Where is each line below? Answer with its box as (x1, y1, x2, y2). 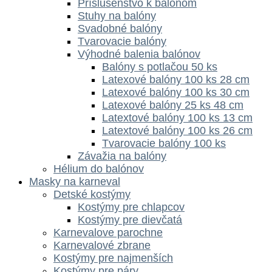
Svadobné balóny (78, 22, 162, 35)
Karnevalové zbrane (53, 239, 151, 251)
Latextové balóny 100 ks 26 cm (102, 124, 253, 137)
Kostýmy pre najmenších (53, 251, 173, 264)
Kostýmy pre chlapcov (78, 200, 185, 213)
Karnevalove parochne (53, 226, 163, 239)
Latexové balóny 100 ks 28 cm (102, 73, 250, 86)
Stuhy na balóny (78, 9, 156, 22)
